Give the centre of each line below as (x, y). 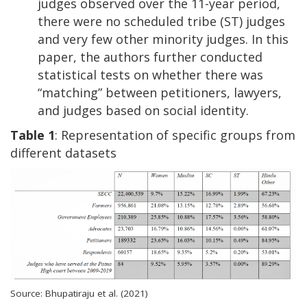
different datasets (63, 152)
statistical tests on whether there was (150, 74)
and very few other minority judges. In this (163, 39)
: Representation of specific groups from (175, 135)
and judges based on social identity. (143, 110)
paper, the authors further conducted (150, 57)
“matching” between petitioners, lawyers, (160, 92)
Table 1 (33, 135)
